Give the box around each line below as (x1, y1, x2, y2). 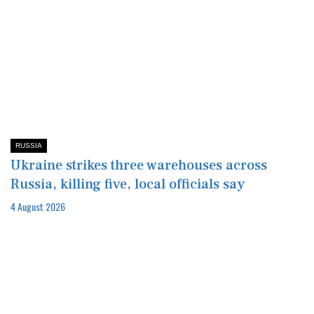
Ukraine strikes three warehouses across (11, 156, 267, 175)
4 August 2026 (11, 199, 65, 214)
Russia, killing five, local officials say (11, 175, 245, 194)
